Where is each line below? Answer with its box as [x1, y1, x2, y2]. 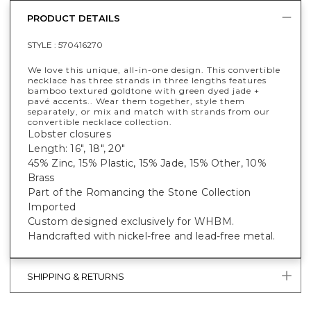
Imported [28, 200, 76, 213]
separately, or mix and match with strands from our [28, 106, 270, 117]
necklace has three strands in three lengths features [28, 74, 267, 85]
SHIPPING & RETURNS [27, 271, 124, 283]
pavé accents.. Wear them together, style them [28, 95, 245, 106]
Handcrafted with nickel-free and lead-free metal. [28, 229, 276, 242]
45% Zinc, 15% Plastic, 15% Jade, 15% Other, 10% [28, 156, 267, 169]
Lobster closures [28, 127, 111, 140]
